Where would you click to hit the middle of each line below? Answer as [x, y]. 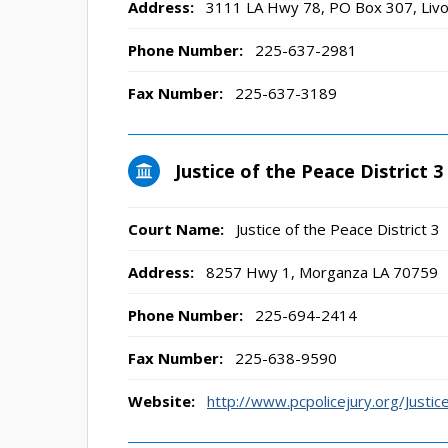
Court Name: [176, 229]
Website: [161, 401]
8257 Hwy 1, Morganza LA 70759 [320, 272]
